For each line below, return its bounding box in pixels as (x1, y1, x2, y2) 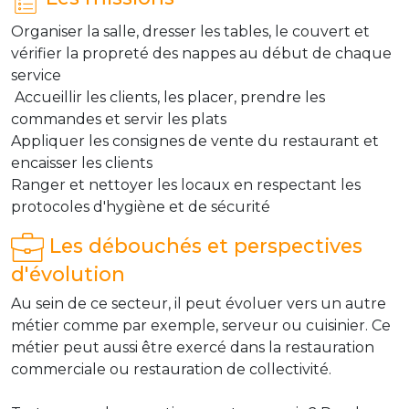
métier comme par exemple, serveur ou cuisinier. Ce (11, 316, 391, 334)
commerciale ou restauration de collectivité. (11, 360, 331, 378)
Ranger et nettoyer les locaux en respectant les (11, 175, 361, 194)
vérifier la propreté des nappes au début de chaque (11, 44, 392, 62)
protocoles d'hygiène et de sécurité (11, 197, 270, 215)
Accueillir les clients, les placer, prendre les (11, 88, 325, 106)
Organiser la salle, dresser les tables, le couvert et (11, 22, 370, 40)
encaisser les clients (11, 153, 152, 172)
